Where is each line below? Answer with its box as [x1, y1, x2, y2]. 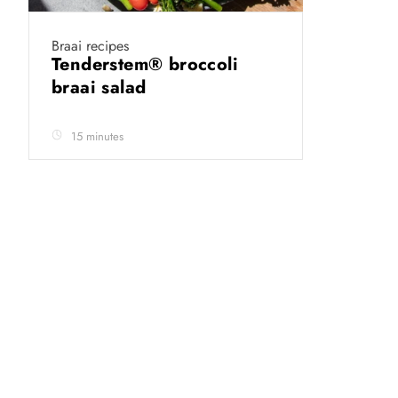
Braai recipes [52, 36, 129, 57]
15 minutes [71, 128, 123, 146]
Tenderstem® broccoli [52, 52, 238, 78]
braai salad [52, 75, 152, 101]
